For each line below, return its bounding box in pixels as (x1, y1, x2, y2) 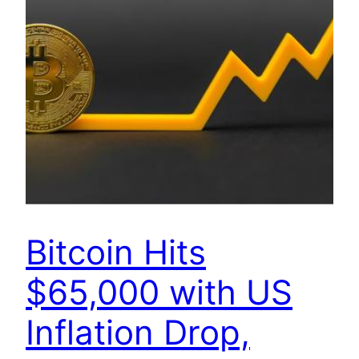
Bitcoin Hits (26, 232, 206, 273)
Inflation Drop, (26, 312, 250, 353)
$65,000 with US (26, 272, 292, 313)
